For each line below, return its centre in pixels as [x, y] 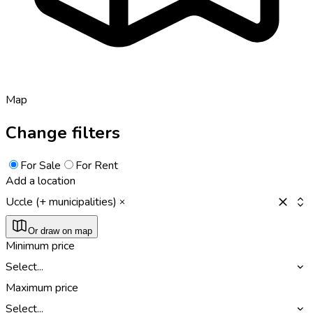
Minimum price [40, 246]
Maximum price [42, 287]
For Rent [97, 165]
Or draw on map [60, 231]
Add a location [41, 181]
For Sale [41, 165]
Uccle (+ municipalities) [61, 202]
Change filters [63, 132]
